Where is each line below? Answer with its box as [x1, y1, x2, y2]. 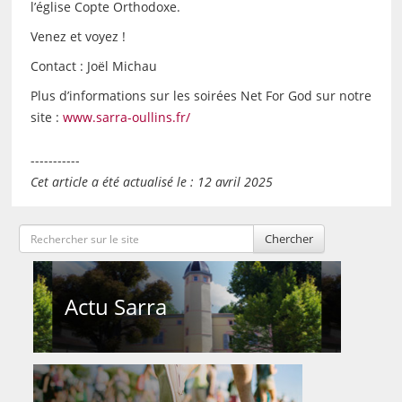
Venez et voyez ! [30, 28, 126, 46]
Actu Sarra [64, 292, 167, 322]
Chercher [265, 231, 314, 248]
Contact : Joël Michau [30, 57, 157, 75]
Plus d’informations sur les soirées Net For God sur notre [30, 87, 371, 105]
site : [30, 109, 63, 127]
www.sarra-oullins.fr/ [62, 109, 190, 127]
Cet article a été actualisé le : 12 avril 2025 [30, 173, 273, 191]
